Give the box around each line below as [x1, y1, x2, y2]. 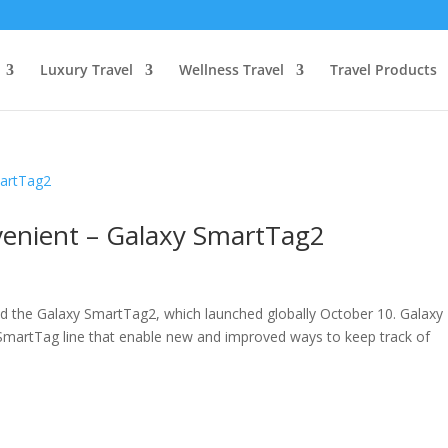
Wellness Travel [179, 60, 284, 79]
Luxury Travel [40, 60, 133, 79]
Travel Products [330, 60, 437, 79]
